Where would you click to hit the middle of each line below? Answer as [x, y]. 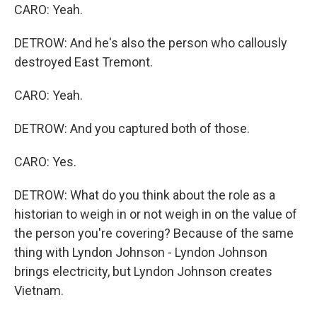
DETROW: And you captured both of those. [132, 128]
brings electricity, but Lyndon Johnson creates [143, 271]
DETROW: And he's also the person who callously [151, 43]
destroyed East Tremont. [83, 62]
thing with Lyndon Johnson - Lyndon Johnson [141, 252]
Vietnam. [39, 290]
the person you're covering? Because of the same [154, 233]
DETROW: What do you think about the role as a [145, 195]
